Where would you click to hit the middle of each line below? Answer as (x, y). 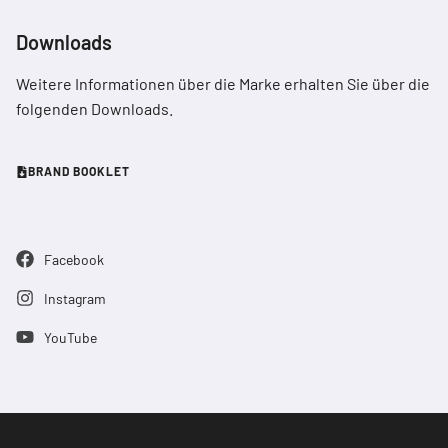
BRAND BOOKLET (79, 171)
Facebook (73, 259)
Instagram (74, 298)
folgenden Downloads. (94, 108)
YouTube (70, 337)
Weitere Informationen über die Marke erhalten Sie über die (223, 83)
